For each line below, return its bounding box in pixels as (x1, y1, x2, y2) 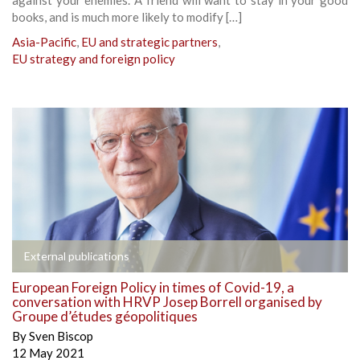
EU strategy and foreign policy (12, 51, 175, 66)
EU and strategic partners (81, 34, 218, 49)
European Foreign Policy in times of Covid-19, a (12, 278, 294, 296)
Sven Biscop (29, 328, 93, 343)
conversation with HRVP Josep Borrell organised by (12, 292, 322, 310)
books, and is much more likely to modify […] (12, 9, 242, 24)
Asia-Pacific (12, 34, 76, 49)
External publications (24, 248, 129, 263)
